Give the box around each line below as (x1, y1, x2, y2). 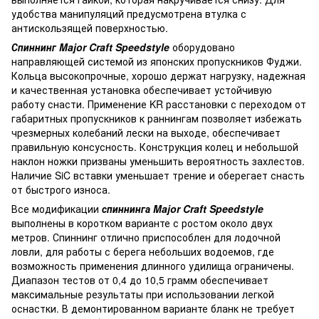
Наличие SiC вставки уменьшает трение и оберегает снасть (11, 167, 305, 182)
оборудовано (169, 39, 235, 54)
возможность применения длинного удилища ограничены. (11, 258, 294, 273)
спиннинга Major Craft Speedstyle (102, 201, 263, 216)
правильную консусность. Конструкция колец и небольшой (11, 139, 298, 154)
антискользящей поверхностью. (11, 20, 171, 35)
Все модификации (11, 201, 102, 216)
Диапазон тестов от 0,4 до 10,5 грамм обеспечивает (11, 272, 268, 287)
